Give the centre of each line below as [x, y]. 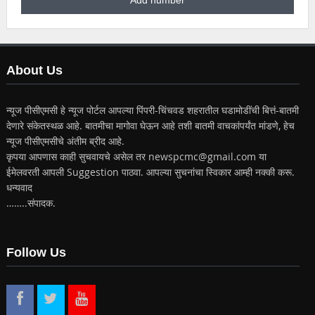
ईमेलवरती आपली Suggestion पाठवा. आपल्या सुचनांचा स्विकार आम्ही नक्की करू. [150, 172]
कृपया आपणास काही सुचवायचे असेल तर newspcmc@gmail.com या [136, 157]
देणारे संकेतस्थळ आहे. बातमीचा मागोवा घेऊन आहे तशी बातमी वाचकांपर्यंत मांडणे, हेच [150, 126]
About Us [34, 71]
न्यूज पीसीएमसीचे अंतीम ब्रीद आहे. [65, 141]
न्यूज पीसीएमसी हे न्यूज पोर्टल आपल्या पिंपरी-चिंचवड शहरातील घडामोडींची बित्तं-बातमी [152, 110]
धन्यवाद [19, 188]
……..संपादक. [31, 203]
